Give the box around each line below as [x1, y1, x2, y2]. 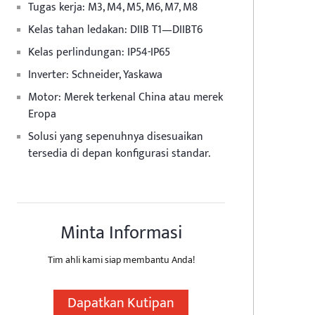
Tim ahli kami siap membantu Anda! [47, 252, 195, 268]
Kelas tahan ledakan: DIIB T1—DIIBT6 [28, 20, 202, 39]
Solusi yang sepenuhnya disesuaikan [28, 127, 203, 146]
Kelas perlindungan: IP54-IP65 [28, 43, 170, 62]
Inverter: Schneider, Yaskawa [28, 65, 162, 84]
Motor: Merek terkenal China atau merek [28, 88, 223, 107]
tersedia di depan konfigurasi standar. [28, 144, 210, 163]
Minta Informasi [60, 218, 182, 248]
